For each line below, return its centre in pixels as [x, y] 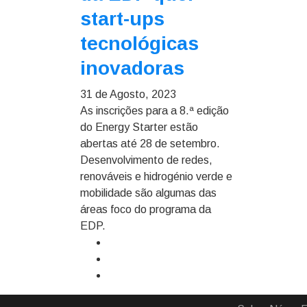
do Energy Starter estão [139, 127]
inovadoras [132, 68]
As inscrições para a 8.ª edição [155, 111]
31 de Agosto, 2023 [128, 94]
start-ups [122, 19]
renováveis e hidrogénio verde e [156, 176]
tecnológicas [139, 44]
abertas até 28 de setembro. [150, 144]
